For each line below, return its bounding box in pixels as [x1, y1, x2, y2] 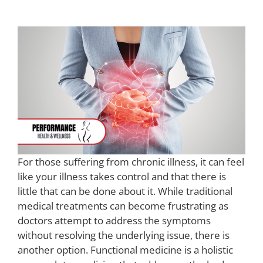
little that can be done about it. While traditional [18, 184, 232, 198]
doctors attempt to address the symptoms [18, 214, 211, 228]
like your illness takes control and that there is [18, 170, 226, 184]
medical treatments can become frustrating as [18, 199, 228, 213]
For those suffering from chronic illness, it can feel [18, 155, 244, 169]
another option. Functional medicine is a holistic [18, 243, 233, 257]
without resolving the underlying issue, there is [18, 228, 230, 242]
